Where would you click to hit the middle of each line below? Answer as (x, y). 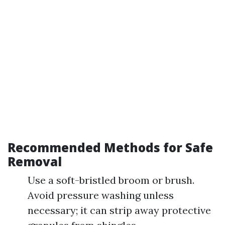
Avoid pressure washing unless (101, 195)
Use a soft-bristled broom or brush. (111, 180)
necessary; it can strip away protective (119, 210)
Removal (35, 161)
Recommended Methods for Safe (110, 147)
